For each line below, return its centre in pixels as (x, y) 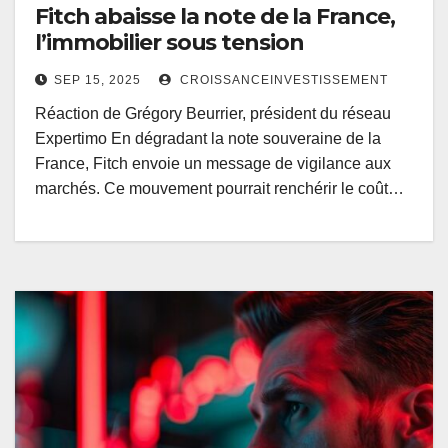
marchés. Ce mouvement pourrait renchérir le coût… (219, 189)
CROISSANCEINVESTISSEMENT (282, 80)
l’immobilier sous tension (169, 43)
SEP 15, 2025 (97, 80)
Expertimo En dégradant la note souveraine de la (208, 139)
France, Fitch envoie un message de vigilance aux (213, 164)
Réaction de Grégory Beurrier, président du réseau (213, 114)
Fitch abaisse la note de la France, (215, 17)
